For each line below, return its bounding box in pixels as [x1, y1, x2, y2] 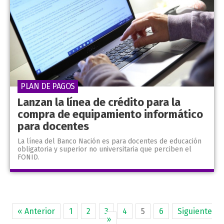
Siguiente [177, 206, 212, 216]
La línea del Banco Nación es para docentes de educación [17, 137, 201, 146]
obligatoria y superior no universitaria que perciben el [17, 145, 191, 154]
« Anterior [17, 206, 55, 216]
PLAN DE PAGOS [20, 81, 75, 91]
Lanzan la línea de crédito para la [17, 95, 180, 109]
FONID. [17, 153, 39, 162]
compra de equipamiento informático [17, 107, 203, 121]
